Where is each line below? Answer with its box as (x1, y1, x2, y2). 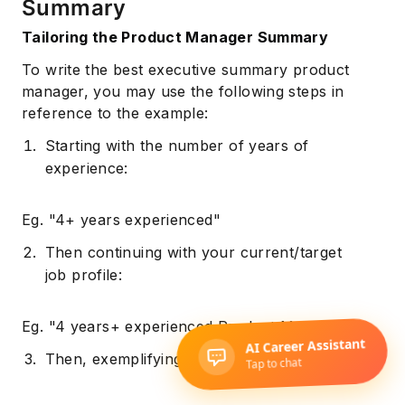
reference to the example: (22, 103, 209, 122)
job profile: (44, 265, 123, 284)
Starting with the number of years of (44, 136, 309, 155)
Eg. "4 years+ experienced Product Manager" (22, 316, 353, 335)
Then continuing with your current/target (44, 242, 342, 261)
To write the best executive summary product (22, 60, 350, 79)
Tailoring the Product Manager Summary (22, 27, 329, 46)
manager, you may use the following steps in (22, 81, 344, 100)
